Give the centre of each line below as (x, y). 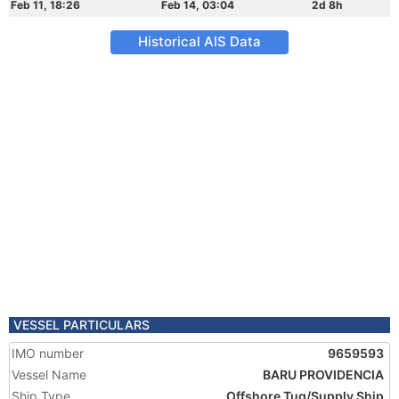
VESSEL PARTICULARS (81, 325)
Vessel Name (49, 375)
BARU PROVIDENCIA (323, 375)
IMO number (48, 353)
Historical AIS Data (199, 41)
